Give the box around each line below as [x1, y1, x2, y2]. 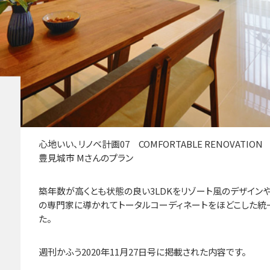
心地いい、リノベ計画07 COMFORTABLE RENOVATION [39, 137, 263, 151]
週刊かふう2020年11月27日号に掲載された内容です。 [39, 245, 246, 259]
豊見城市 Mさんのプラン [39, 151, 133, 165]
